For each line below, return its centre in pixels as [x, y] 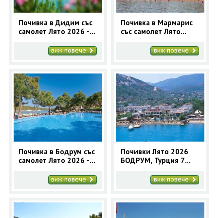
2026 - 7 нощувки [151, 40]
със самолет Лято [151, 31]
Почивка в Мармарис [157, 22]
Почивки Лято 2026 [155, 152]
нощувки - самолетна [157, 169]
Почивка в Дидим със [55, 22]
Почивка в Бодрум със [56, 152]
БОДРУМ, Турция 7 [153, 161]
